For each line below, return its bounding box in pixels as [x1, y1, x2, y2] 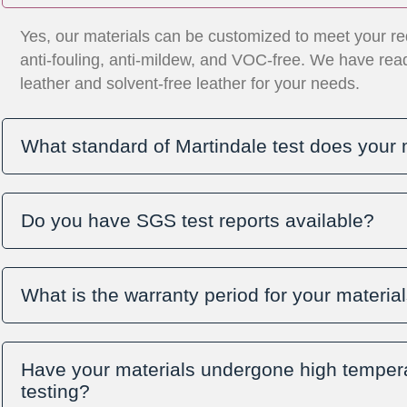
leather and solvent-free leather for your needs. [20, 74, 360, 94]
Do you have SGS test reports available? [21, 210, 374, 232]
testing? [21, 381, 90, 402]
